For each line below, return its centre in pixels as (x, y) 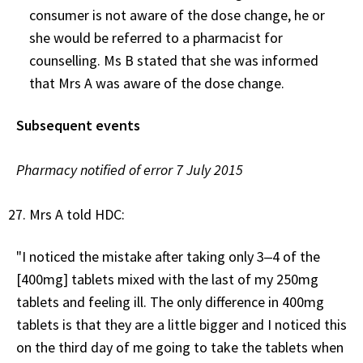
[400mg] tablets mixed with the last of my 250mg (167, 279)
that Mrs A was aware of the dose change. (158, 83)
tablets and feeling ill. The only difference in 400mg (170, 301)
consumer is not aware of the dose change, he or (177, 15)
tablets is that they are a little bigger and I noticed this (181, 324)
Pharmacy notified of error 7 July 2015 (130, 169)
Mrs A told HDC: (77, 214)
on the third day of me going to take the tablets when (180, 347)
